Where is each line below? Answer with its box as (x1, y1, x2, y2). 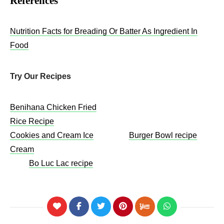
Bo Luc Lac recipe (29, 159, 93, 168)
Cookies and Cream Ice (10, 131, 93, 140)
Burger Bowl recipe (129, 131, 197, 140)
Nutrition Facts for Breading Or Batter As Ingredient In (10, 27, 197, 36)
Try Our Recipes (10, 72, 71, 81)
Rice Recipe (10, 117, 54, 126)
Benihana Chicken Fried (10, 103, 96, 112)
